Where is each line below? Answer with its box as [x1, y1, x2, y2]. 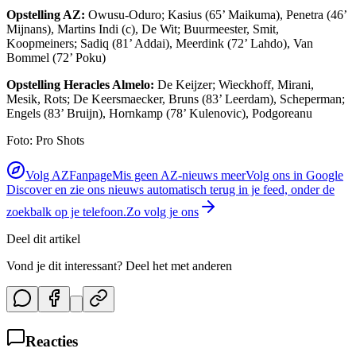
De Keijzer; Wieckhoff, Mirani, [154, 78, 314, 92]
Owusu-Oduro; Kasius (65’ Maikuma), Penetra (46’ [85, 8, 346, 22]
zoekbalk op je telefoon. [6, 205, 126, 219]
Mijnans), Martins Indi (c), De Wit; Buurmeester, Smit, [6, 22, 279, 37]
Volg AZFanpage [25, 168, 112, 183]
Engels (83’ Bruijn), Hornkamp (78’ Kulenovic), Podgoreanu [6, 106, 312, 121]
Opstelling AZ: [6, 8, 85, 22]
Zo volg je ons [126, 205, 199, 219]
